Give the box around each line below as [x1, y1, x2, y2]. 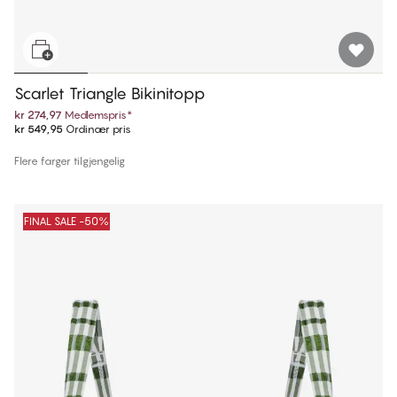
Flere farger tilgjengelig [14, 154, 125, 168]
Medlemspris [65, 108, 127, 122]
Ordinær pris [63, 122, 131, 136]
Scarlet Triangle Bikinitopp [14, 84, 206, 104]
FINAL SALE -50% [24, 214, 109, 229]
